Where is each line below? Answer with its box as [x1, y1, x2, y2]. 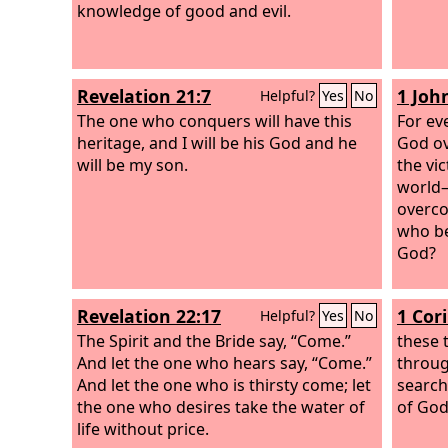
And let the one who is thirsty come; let [77, 373, 371, 396]
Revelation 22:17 [77, 304, 221, 328]
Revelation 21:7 [77, 84, 211, 108]
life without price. [77, 417, 209, 440]
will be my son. [77, 153, 188, 176]
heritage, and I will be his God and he [77, 131, 357, 154]
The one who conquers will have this [77, 109, 352, 132]
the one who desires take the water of [77, 395, 365, 418]
